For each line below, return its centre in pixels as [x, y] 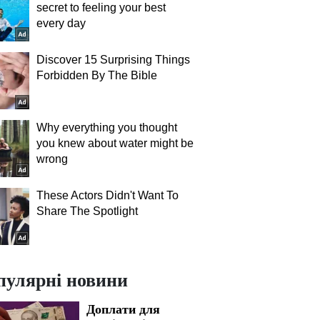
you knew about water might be [115, 143]
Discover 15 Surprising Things [113, 60]
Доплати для [123, 309]
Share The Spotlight [87, 211]
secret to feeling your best [101, 7]
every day [61, 23]
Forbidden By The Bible [97, 75]
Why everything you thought [107, 127]
